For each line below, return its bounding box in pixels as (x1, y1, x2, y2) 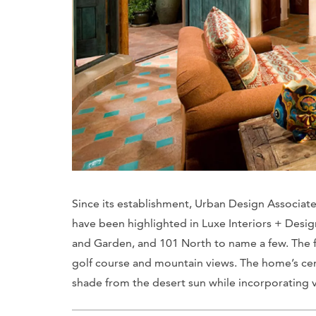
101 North (159, 236, 212, 250)
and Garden (72, 236, 132, 250)
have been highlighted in (72, 216, 202, 230)
